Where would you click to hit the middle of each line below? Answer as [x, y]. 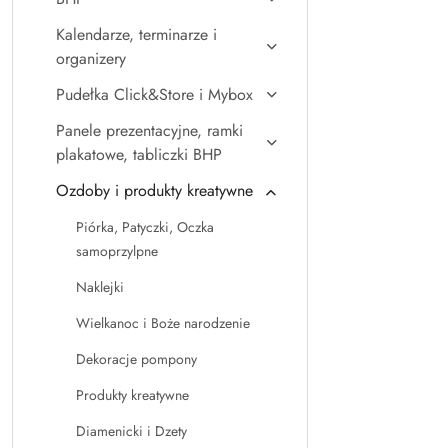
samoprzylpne [117, 251]
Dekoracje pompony [136, 359]
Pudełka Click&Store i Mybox [154, 94]
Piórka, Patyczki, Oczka [145, 227]
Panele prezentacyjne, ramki [149, 130]
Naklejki [100, 287]
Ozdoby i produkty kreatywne [154, 190]
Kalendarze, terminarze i [136, 34]
